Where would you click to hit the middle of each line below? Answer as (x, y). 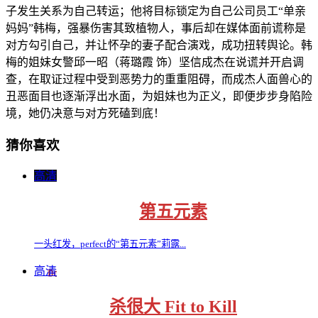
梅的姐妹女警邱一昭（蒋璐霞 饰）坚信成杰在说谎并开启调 (155, 62)
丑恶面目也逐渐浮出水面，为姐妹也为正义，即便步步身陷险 (159, 96)
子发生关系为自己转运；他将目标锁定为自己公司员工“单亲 (156, 11)
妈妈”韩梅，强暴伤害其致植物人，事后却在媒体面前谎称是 (156, 28)
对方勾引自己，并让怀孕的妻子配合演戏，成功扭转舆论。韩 (159, 45)
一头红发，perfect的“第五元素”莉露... (110, 244)
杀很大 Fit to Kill (173, 307)
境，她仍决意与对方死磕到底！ (85, 113)
